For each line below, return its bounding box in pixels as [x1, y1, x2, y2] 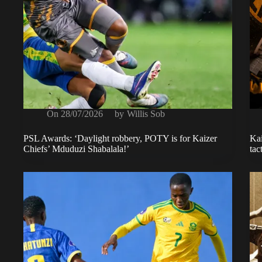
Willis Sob [126, 109, 165, 119]
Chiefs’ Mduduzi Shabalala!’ [23, 144, 129, 154]
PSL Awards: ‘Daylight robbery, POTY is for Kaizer [23, 133, 217, 144]
